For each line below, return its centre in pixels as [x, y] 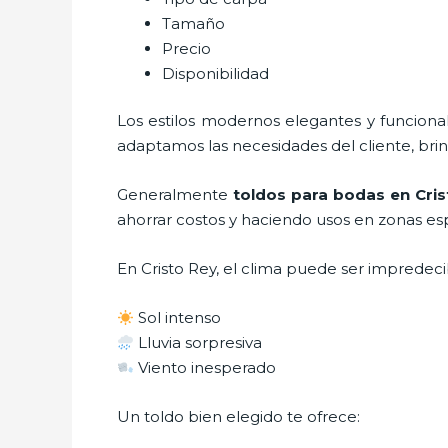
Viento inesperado [205, 367]
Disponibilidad [215, 73]
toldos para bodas [312, 194]
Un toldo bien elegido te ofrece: [238, 416]
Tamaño [193, 23]
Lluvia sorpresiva [198, 342]
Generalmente [175, 194]
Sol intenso [178, 317]
